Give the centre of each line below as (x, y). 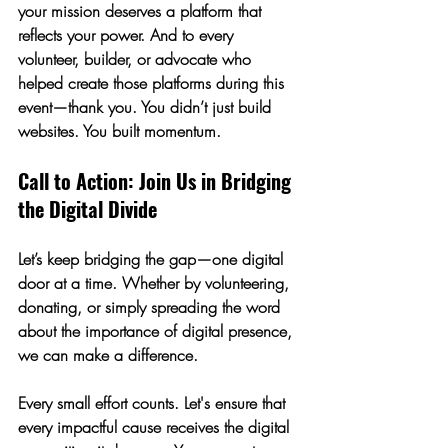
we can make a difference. (110, 355)
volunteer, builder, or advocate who (137, 59)
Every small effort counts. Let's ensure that (154, 403)
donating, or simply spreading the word (151, 307)
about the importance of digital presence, (157, 331)
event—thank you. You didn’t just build (147, 107)
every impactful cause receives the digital (156, 427)
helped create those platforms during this (153, 83)
